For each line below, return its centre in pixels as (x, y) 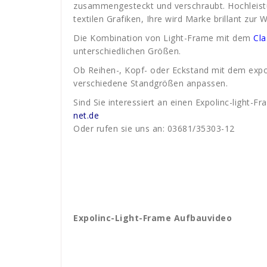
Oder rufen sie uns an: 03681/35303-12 (154, 128)
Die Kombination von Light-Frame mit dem (163, 38)
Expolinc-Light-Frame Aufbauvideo (153, 218)
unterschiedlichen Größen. (127, 51)
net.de (86, 115)
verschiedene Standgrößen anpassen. (150, 83)
